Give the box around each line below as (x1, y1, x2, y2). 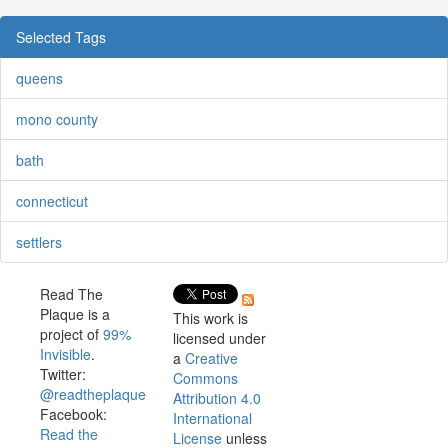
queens (16, 67, 63, 88)
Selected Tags (16, 26, 106, 47)
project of (39, 323, 103, 344)
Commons (172, 367, 238, 388)
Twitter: (39, 363, 86, 384)
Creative (184, 347, 238, 368)
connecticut (16, 190, 88, 211)
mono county (16, 108, 98, 129)
